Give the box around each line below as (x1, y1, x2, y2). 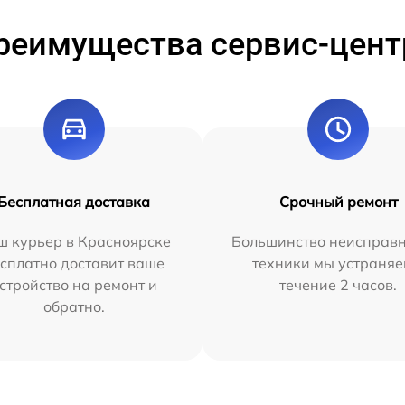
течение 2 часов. (279, 276, 398, 294)
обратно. (42, 297, 105, 316)
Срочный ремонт (278, 193, 398, 211)
